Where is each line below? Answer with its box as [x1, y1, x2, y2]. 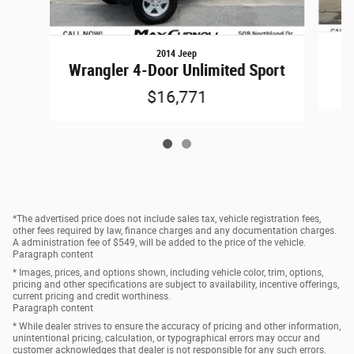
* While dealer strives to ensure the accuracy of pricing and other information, [13, 320, 341, 332]
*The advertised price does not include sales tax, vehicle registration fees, [13, 213, 321, 224]
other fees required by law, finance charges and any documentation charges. [13, 224, 337, 236]
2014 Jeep [156, 47, 198, 59]
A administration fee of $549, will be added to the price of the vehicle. [13, 236, 306, 248]
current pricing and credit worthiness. [13, 290, 171, 302]
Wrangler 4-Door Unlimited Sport [69, 60, 285, 80]
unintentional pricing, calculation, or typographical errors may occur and [13, 332, 320, 344]
